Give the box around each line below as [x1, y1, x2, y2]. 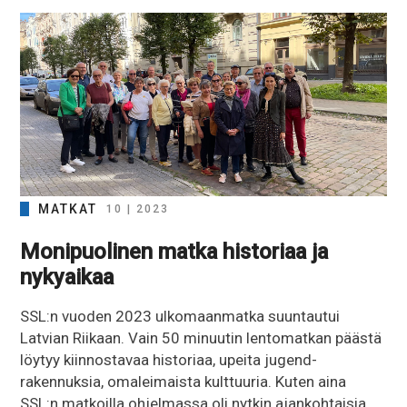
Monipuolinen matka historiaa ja [20, 238, 329, 264]
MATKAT [38, 201, 98, 216]
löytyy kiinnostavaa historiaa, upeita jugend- [20, 350, 318, 369]
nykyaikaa [20, 263, 114, 290]
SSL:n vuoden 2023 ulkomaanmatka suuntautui [20, 306, 341, 325]
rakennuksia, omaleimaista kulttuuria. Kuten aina [20, 372, 347, 391]
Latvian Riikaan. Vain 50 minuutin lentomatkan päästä [20, 328, 382, 347]
